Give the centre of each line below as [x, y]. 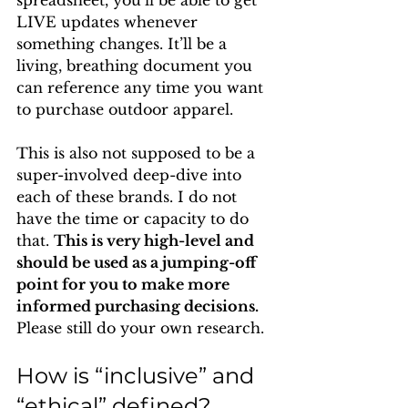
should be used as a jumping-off [138, 262]
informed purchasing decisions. [139, 306]
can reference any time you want [142, 87]
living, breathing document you [137, 66]
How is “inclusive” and [138, 376]
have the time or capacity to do [135, 219]
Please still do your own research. [140, 328]
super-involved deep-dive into [131, 175]
